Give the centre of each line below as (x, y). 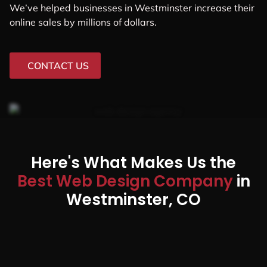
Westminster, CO (133, 199)
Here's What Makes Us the (133, 162)
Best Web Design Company (127, 181)
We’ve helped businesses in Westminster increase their (132, 7)
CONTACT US (58, 65)
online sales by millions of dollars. (83, 22)
